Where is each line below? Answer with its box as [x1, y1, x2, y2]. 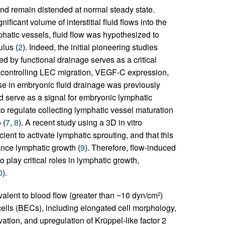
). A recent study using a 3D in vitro [18, 116, 142, 128]
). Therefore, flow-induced [84, 141, 176, 153]
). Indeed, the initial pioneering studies [22, 41, 158, 53]
